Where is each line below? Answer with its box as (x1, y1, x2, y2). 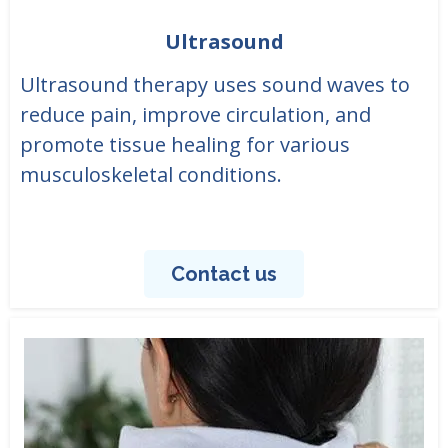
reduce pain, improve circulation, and (20, 101, 371, 129)
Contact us (171, 262, 277, 287)
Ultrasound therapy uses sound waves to (20, 71, 410, 99)
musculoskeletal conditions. (20, 161, 282, 189)
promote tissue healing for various (20, 131, 350, 159)
